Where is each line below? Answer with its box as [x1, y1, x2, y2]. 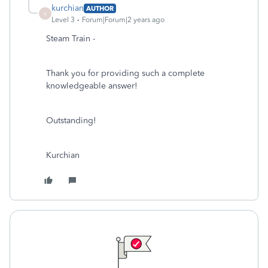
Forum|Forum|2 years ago [82, 16, 165, 24]
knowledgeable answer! [46, 81, 138, 91]
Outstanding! [46, 115, 96, 126]
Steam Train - [46, 33, 95, 44]
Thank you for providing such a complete [46, 68, 205, 78]
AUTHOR [86, 4, 114, 13]
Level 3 [51, 16, 75, 24]
